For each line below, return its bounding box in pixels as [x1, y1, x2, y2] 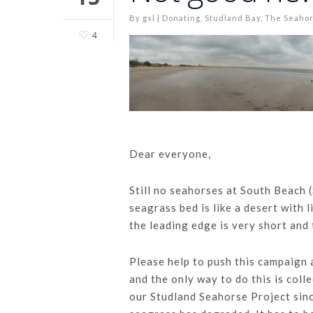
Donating [162, 13, 201, 22]
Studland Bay [205, 13, 261, 22]
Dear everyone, [129, 147, 211, 160]
